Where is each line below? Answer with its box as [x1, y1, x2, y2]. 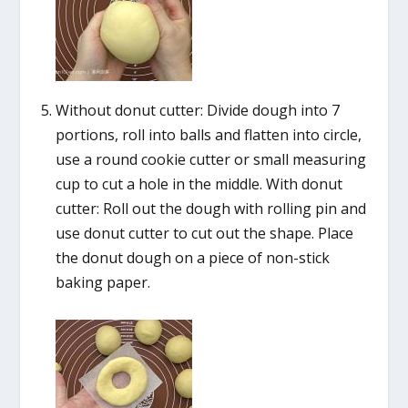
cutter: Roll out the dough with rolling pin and [55, 198, 366, 219]
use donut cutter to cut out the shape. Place [55, 222, 353, 243]
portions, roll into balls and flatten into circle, [55, 124, 362, 145]
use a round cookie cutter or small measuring [55, 148, 366, 169]
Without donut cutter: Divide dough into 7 [55, 99, 340, 120]
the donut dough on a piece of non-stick [55, 247, 330, 268]
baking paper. [55, 271, 150, 292]
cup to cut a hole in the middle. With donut [55, 173, 342, 194]
